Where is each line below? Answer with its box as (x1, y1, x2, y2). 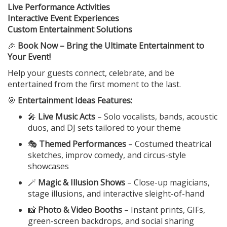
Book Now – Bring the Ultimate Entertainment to (18, 40, 204, 52)
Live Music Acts (38, 111, 95, 123)
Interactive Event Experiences (8, 13, 119, 24)
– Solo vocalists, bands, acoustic (95, 111, 217, 123)
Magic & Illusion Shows (38, 177, 125, 188)
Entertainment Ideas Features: (18, 95, 132, 106)
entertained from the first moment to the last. (8, 79, 181, 90)
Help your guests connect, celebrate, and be (8, 67, 174, 79)
